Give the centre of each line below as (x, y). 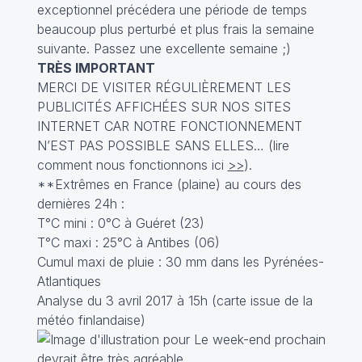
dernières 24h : (80, 204)
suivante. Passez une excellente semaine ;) (164, 48)
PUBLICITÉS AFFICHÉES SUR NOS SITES (164, 107)
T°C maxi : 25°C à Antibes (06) (128, 242)
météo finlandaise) (91, 320)
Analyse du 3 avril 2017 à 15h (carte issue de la (175, 301)
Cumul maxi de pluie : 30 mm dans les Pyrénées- (180, 262)
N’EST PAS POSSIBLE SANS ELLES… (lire (163, 145)
